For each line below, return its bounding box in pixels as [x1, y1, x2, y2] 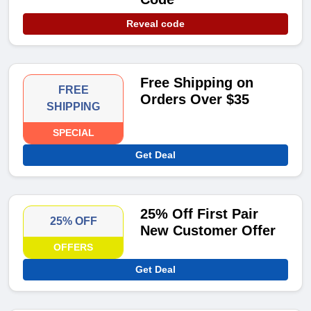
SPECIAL [52, 127, 94, 139]
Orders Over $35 [140, 92, 250, 108]
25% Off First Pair [140, 206, 259, 222]
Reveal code [126, 18, 185, 30]
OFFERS [53, 242, 94, 253]
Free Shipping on [140, 75, 254, 91]
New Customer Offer [140, 223, 276, 239]
